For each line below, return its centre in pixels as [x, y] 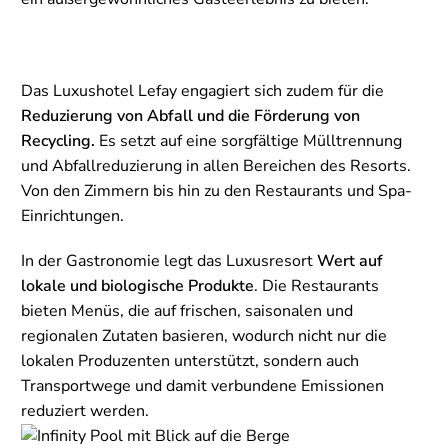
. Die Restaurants [316, 286]
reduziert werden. [85, 411]
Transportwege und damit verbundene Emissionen [202, 386]
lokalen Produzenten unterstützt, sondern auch [190, 361]
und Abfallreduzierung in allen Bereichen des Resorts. [216, 166]
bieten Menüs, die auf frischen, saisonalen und [187, 311]
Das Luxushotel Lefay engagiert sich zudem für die [202, 91]
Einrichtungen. [72, 216]
